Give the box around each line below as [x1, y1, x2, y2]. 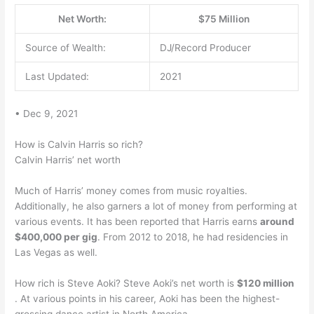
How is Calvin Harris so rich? [15, 138, 144, 150]
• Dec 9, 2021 [15, 107, 78, 119]
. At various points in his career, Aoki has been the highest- [15, 292, 280, 304]
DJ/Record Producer [159, 42, 251, 54]
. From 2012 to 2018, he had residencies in [97, 231, 289, 243]
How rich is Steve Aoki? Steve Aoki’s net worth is [15, 277, 238, 289]
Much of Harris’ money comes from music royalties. [15, 184, 248, 196]
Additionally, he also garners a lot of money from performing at [15, 200, 298, 212]
